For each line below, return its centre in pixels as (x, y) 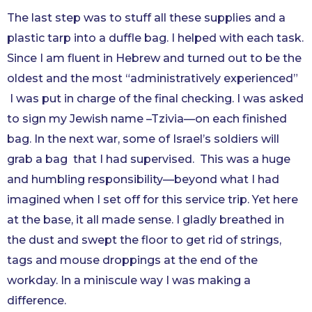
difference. (37, 301)
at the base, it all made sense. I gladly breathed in (146, 220)
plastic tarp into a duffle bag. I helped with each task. (155, 38)
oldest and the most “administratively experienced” (153, 78)
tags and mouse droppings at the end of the (132, 260)
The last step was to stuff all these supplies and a (146, 18)
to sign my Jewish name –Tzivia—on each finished (147, 119)
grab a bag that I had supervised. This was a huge (149, 159)
